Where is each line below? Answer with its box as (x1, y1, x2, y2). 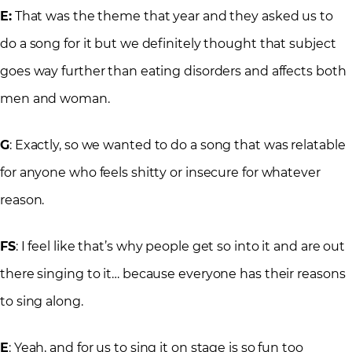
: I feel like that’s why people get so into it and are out (15, 239, 346, 255)
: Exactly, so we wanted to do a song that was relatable (9, 137, 346, 153)
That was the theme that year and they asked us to (11, 9, 333, 24)
